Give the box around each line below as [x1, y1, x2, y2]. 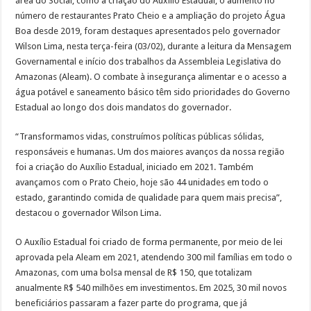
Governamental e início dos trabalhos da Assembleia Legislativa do [15, 56, 282, 67]
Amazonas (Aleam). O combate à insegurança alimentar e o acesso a [15, 71, 287, 82]
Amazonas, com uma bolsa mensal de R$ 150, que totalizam [15, 267, 253, 278]
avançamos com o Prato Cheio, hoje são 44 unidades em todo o [15, 176, 269, 187]
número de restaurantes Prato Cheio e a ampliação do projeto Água [15, 10, 286, 21]
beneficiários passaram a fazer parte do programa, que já [15, 297, 248, 308]
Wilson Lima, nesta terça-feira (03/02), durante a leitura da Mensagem [15, 40, 292, 51]
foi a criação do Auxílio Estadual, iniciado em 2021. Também [15, 161, 254, 172]
